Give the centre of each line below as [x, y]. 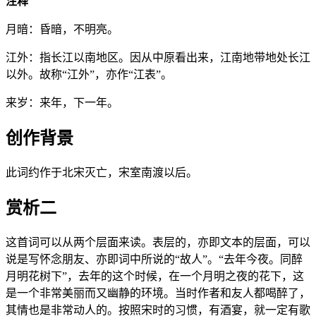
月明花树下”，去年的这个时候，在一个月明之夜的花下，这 [155, 276]
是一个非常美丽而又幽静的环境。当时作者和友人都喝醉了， [158, 293]
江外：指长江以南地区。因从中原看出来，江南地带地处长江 [158, 58]
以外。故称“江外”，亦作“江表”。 [89, 75]
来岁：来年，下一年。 [62, 103]
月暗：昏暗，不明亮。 [62, 30]
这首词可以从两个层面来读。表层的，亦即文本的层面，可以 [158, 242]
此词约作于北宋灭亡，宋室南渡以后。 [102, 173]
